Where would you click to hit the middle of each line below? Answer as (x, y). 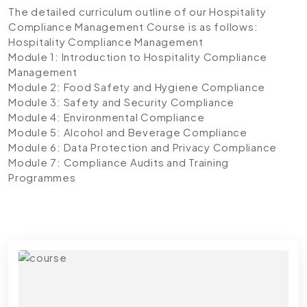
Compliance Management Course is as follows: (133, 26)
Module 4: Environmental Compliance (107, 116)
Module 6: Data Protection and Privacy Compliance (143, 147)
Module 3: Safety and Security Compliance (121, 101)
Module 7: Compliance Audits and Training (119, 162)
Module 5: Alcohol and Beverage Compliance (128, 132)
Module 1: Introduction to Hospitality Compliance (138, 56)
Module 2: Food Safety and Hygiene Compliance (137, 86)
